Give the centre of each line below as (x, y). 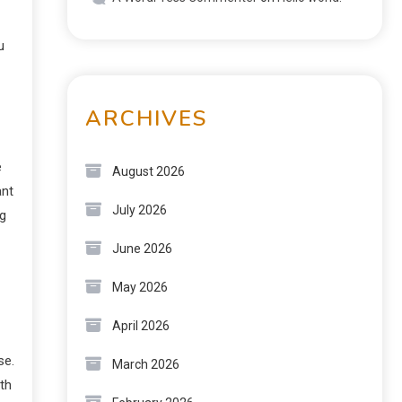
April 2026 (141, 326)
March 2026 (146, 364)
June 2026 (142, 249)
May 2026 (140, 287)
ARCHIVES (146, 118)
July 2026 (140, 210)
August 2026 (149, 171)
